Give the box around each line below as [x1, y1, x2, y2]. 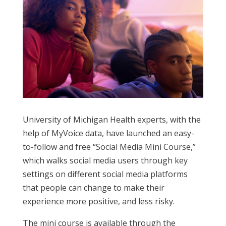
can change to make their [66, 182, 164, 193]
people [40, 182, 67, 193]
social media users [69, 154, 139, 166]
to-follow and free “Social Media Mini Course [22, 141, 191, 152]
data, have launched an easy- [83, 127, 194, 139]
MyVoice [51, 127, 83, 139]
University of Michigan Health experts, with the [22, 114, 201, 125]
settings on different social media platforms [22, 168, 188, 180]
